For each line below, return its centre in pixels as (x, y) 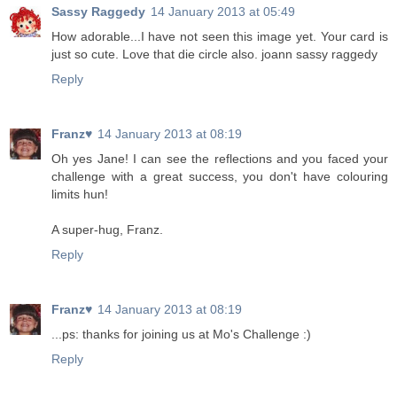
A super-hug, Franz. (107, 230)
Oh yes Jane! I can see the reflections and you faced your (220, 159)
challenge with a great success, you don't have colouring (220, 177)
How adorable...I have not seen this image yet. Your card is (220, 37)
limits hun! (80, 195)
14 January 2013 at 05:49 (223, 12)
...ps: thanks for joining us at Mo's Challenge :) (181, 335)
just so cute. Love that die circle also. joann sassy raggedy (214, 54)
